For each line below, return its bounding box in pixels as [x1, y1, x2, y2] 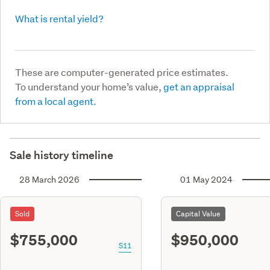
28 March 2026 [19, 174, 80, 185]
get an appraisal [163, 80, 234, 93]
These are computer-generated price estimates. [15, 65, 228, 78]
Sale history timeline [10, 148, 113, 162]
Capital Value [176, 208, 221, 219]
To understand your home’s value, [15, 80, 163, 93]
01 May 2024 [180, 174, 233, 185]
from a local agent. [15, 94, 96, 107]
